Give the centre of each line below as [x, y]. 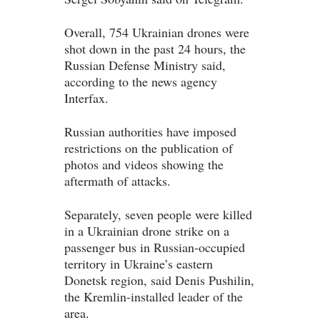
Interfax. [86, 98]
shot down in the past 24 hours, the [155, 49]
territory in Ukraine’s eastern [139, 264]
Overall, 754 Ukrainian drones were [157, 32]
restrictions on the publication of [149, 148]
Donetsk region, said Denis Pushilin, [159, 280]
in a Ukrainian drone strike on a [147, 231]
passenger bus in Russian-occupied [155, 247]
